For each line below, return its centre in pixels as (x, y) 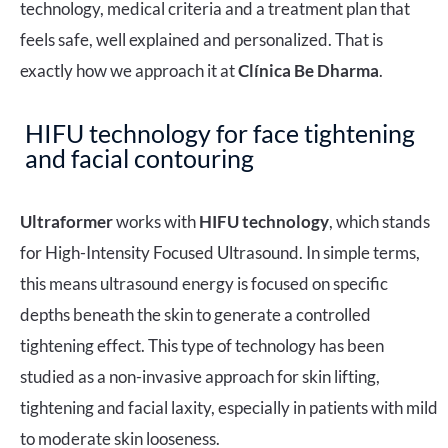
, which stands (379, 221)
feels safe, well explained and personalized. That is (201, 39)
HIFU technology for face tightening (220, 132)
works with (157, 221)
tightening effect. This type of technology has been (202, 345)
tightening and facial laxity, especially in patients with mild (229, 407)
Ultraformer (66, 221)
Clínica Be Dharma (308, 70)
